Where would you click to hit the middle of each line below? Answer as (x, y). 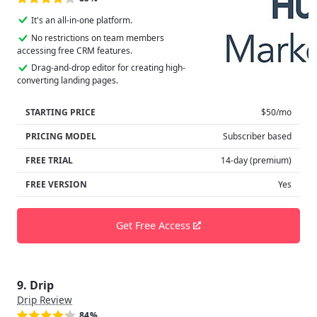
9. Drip (35, 285)
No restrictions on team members (98, 38)
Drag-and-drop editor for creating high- (108, 68)
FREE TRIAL (49, 160)
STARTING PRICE (60, 112)
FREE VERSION (56, 184)
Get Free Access (155, 226)
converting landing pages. (68, 80)
